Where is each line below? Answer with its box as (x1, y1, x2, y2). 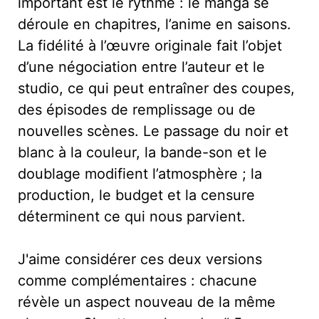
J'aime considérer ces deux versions (18, 250, 262, 268)
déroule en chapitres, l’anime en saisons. (18, 15, 291, 33)
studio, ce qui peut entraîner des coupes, (18, 79, 295, 97)
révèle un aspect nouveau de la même (18, 293, 276, 310)
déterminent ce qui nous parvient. (18, 207, 246, 225)
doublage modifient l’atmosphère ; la (18, 164, 262, 182)
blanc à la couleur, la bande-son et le (18, 143, 267, 161)
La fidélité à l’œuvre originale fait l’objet (18, 36, 282, 54)
